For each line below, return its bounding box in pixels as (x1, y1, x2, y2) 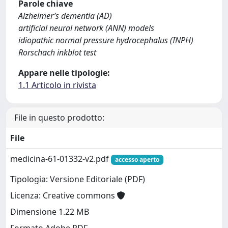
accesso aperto (115, 155, 159, 164)
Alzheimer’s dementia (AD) (18, 10, 112, 21)
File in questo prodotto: (14, 112, 104, 123)
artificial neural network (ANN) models (18, 22, 154, 34)
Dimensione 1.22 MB (10, 206, 89, 218)
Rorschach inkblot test (18, 47, 96, 58)
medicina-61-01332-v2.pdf (10, 153, 111, 164)
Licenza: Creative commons (10, 190, 117, 202)
